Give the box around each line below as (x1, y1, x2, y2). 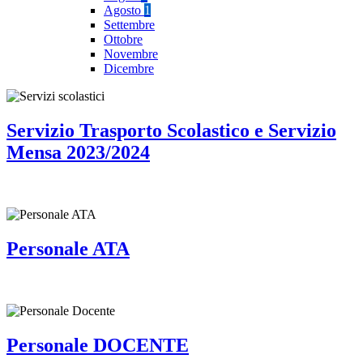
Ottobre (104, 32, 143, 47)
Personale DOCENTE (6, 334, 189, 356)
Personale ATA (6, 237, 130, 259)
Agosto (104, 3, 144, 18)
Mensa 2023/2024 (6, 142, 150, 164)
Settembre (104, 18, 155, 32)
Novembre (104, 47, 158, 62)
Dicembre (104, 62, 154, 76)
